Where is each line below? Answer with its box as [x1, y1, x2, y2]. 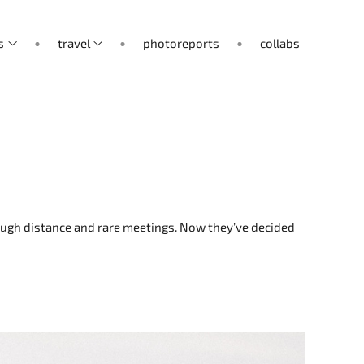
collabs [260, 36, 301, 51]
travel [57, 36, 90, 51]
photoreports [143, 36, 220, 51]
